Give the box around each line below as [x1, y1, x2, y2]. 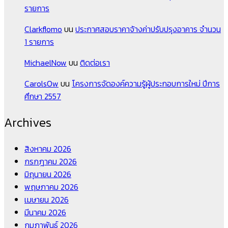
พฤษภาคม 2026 [24, 181, 78, 193]
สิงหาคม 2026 [24, 142, 71, 155]
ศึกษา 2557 [24, 90, 61, 103]
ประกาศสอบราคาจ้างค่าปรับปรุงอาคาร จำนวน [75, 23, 221, 36]
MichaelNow [24, 56, 67, 69]
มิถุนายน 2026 [24, 168, 71, 181]
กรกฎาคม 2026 [24, 155, 77, 168]
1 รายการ [24, 36, 54, 48]
